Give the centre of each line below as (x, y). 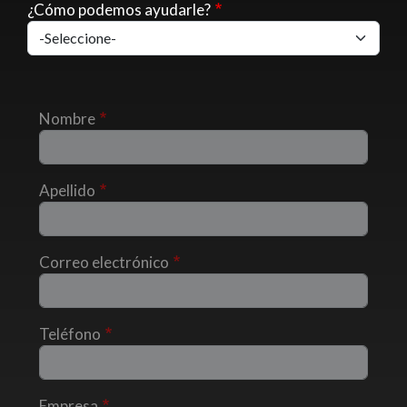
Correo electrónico (104, 262)
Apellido (67, 190)
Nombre (67, 119)
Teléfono (70, 334)
